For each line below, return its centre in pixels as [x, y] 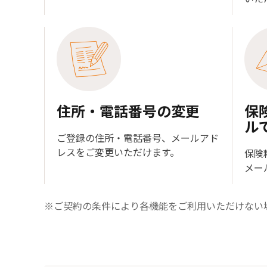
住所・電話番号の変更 [128, 110]
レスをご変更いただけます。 [118, 152]
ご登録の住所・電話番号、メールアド [138, 137]
